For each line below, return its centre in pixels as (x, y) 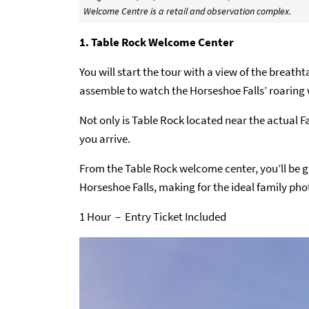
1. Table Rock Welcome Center (156, 42)
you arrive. (104, 138)
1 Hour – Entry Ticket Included (152, 216)
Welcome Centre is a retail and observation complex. (187, 11)
